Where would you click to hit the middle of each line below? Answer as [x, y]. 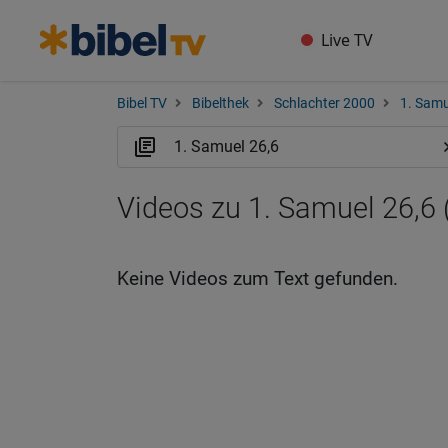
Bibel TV [142, 103]
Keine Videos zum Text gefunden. [257, 278]
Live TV [347, 40]
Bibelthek [220, 103]
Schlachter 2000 [324, 103]
